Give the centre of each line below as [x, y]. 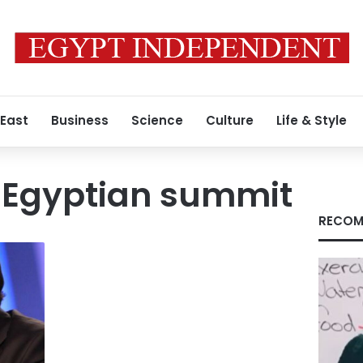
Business [80, 120]
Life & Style [312, 120]
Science [157, 120]
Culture [230, 120]
